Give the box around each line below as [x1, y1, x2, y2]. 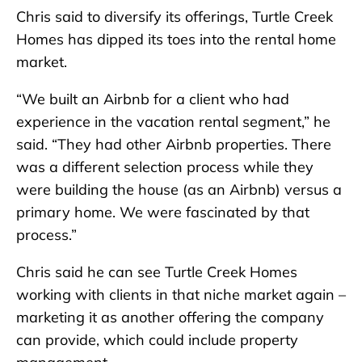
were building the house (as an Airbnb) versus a [16, 180, 342, 200]
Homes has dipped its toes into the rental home [16, 30, 336, 49]
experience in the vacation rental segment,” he [16, 112, 330, 132]
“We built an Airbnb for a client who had [16, 90, 289, 109]
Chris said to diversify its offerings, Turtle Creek [16, 7, 333, 27]
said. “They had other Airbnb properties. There [16, 135, 331, 154]
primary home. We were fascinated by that [16, 203, 309, 222]
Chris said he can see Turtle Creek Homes [16, 263, 297, 282]
